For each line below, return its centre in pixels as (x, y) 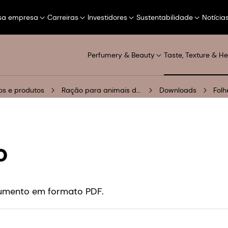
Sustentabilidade (165, 17)
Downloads (178, 90)
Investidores (107, 17)
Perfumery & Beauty (121, 55)
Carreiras (63, 17)
